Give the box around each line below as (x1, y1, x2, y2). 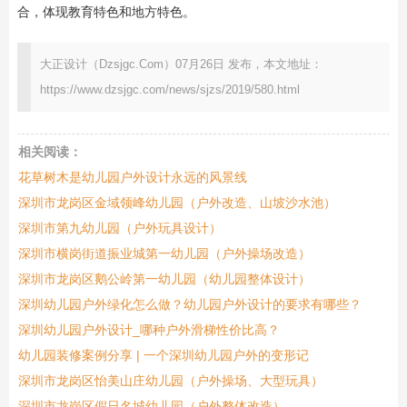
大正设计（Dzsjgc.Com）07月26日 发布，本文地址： (39, 56, 323, 71)
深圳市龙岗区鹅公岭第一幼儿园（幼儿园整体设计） (17, 271, 311, 286)
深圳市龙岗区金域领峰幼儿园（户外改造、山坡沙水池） (17, 194, 336, 210)
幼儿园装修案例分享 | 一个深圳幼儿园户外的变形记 (17, 347, 309, 362)
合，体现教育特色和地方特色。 (16, 4, 195, 19)
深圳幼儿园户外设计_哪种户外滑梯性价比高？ (17, 322, 280, 337)
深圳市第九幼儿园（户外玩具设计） (17, 220, 222, 235)
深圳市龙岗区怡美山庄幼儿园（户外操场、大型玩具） (17, 372, 323, 388)
